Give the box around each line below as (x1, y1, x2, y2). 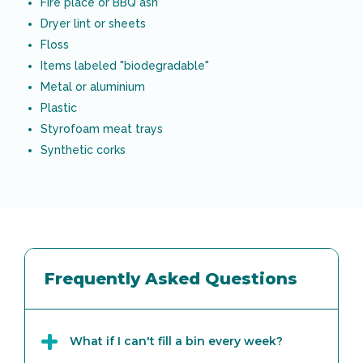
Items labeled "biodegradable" (41, 58, 209, 72)
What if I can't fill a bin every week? (70, 334, 283, 349)
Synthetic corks (41, 143, 126, 156)
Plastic (41, 100, 77, 114)
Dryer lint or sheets (41, 16, 146, 30)
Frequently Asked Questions (45, 268, 297, 288)
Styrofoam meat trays (41, 122, 163, 135)
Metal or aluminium (41, 79, 145, 93)
